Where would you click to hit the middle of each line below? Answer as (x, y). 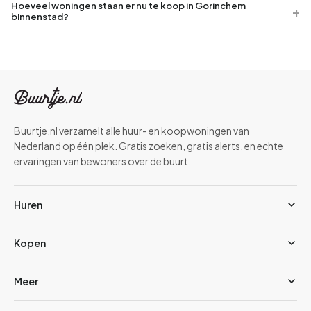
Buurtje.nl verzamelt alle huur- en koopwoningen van (132, 131)
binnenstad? (40, 17)
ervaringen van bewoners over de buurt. (102, 161)
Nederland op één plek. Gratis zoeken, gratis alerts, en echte (149, 146)
